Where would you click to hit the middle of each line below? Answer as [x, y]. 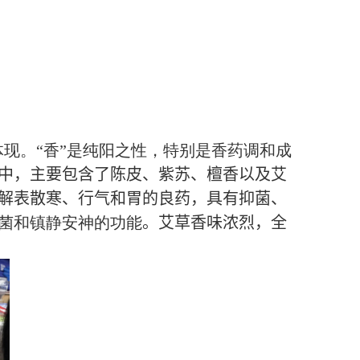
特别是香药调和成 [227, 150]
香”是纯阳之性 [95, 150]
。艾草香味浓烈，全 [215, 223]
